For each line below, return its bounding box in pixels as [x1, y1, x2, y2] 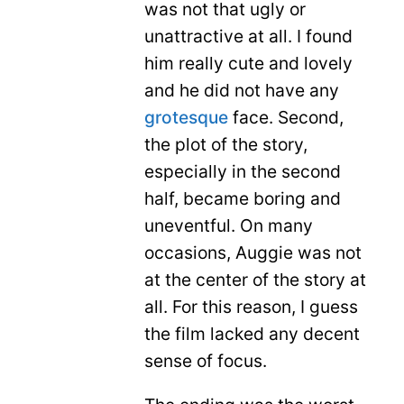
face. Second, [228, 106, 344, 128]
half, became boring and [144, 187, 341, 209]
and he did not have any [144, 78, 339, 101]
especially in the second [144, 160, 341, 182]
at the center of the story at [144, 268, 366, 290]
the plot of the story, [144, 133, 308, 155]
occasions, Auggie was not [144, 241, 362, 263]
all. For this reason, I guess [144, 295, 358, 317]
